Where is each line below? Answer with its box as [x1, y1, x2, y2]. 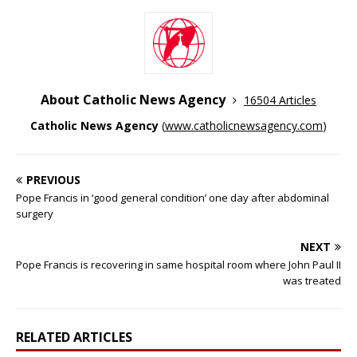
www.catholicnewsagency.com [165, 118, 323, 134]
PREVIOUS [26, 172, 80, 188]
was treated [283, 273, 341, 288]
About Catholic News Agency [41, 91, 229, 109]
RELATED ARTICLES [16, 328, 132, 347]
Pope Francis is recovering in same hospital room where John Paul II [16, 257, 341, 273]
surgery [16, 206, 53, 222]
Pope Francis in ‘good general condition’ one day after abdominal [16, 190, 329, 206]
